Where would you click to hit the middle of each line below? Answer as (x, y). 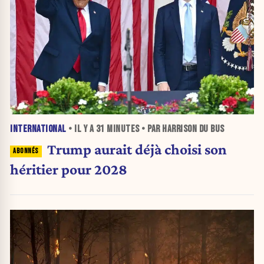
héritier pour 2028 (69, 169)
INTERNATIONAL (38, 129)
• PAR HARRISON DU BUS (182, 129)
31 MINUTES (118, 129)
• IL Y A (81, 129)
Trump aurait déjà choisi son (137, 149)
